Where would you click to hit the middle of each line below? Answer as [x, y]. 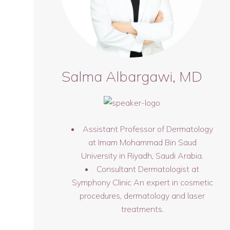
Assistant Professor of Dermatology [148, 129]
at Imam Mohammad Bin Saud [142, 142]
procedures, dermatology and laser [142, 196]
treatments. [142, 209]
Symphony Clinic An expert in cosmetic [142, 182]
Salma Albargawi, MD [132, 76]
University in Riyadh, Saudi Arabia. [142, 156]
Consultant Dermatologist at [148, 169]
